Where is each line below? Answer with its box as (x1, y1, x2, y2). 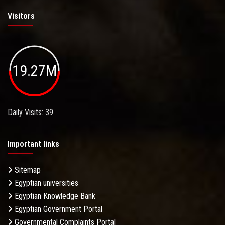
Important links (8, 139, 59, 149)
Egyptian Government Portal (13, 204, 102, 214)
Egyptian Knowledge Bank (13, 191, 95, 201)
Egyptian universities (13, 178, 78, 188)
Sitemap (13, 165, 41, 175)
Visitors (8, 11, 35, 21)
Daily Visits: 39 (8, 107, 53, 117)
